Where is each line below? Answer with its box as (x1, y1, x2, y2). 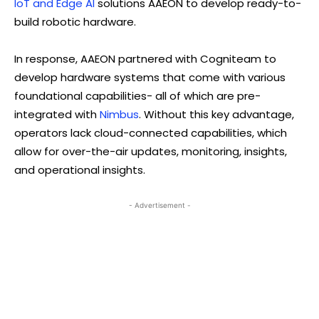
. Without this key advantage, (139, 106, 294, 122)
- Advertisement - (128, 200, 191, 209)
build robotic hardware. (14, 14, 136, 29)
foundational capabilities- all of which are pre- (14, 88, 261, 103)
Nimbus (100, 106, 139, 122)
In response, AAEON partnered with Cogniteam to (14, 51, 276, 66)
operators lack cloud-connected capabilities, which (14, 125, 287, 140)
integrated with (14, 106, 100, 122)
